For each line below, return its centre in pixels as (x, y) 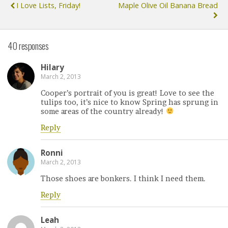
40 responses (28, 46)
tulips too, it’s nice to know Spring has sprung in (130, 102)
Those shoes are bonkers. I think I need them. (123, 178)
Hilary (52, 67)
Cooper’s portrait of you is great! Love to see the (127, 93)
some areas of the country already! (103, 111)
